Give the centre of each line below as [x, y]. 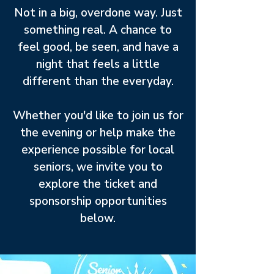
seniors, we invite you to [98, 167]
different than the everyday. [98, 81]
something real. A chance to [98, 30]
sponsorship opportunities [98, 201]
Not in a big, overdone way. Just [98, 13]
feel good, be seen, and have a [98, 47]
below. [98, 218]
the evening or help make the [98, 133]
